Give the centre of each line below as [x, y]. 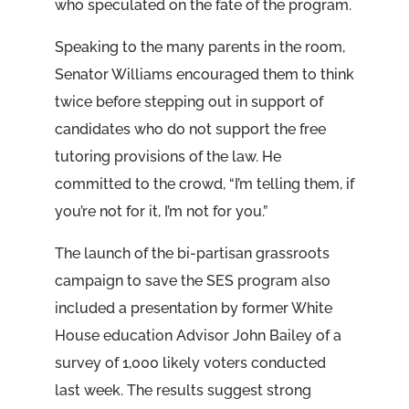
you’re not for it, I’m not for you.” [161, 211]
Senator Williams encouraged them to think [204, 74]
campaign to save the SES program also [192, 281]
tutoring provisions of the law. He [168, 157]
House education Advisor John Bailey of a [198, 336]
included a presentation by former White [193, 308]
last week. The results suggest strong [183, 390]
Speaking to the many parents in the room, [199, 47]
